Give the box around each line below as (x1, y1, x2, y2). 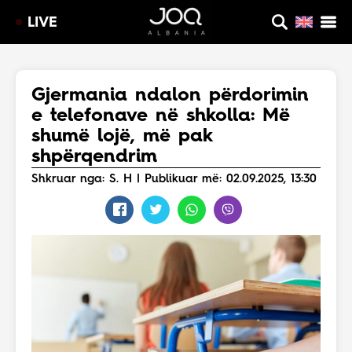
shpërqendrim (31, 148, 157, 167)
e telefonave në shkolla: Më (31, 107, 290, 126)
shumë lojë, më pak (31, 127, 213, 146)
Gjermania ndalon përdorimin (31, 86, 309, 105)
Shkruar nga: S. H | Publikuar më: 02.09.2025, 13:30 (31, 174, 317, 185)
